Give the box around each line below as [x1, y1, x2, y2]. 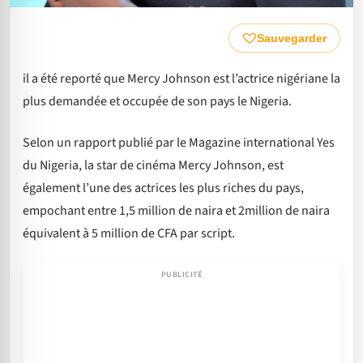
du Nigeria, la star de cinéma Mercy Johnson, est [23, 156, 284, 174]
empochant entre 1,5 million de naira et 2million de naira [23, 201, 330, 220]
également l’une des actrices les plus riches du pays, [23, 178, 304, 197]
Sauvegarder [257, 32, 327, 45]
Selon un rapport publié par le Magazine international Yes [23, 133, 335, 152]
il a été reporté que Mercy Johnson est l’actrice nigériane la [23, 70, 340, 88]
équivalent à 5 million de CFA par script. [23, 224, 235, 242]
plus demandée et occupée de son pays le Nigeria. [23, 92, 292, 111]
